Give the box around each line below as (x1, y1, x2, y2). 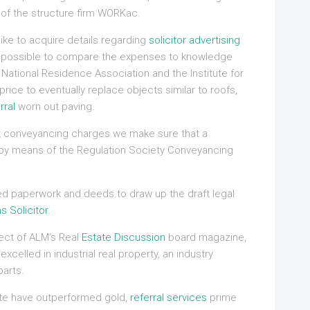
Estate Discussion (82, 231, 165, 244)
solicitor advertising (149, 34, 240, 46)
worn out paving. (15, 100, 95, 113)
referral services (130, 291, 207, 304)
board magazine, (165, 231, 246, 244)
